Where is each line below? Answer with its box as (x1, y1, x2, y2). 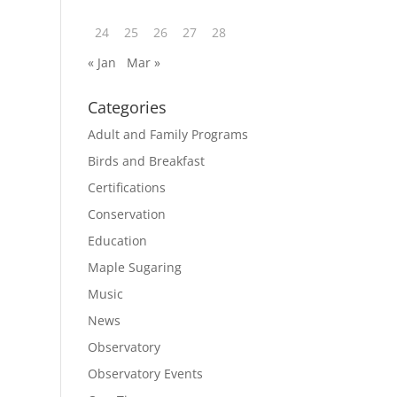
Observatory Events (87, 365, 203, 382)
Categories (87, 97, 167, 118)
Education (87, 232, 147, 249)
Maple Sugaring (87, 259, 182, 276)
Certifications (87, 179, 166, 196)
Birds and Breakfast (87, 152, 205, 169)
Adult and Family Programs (87, 126, 248, 143)
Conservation (87, 206, 166, 222)
